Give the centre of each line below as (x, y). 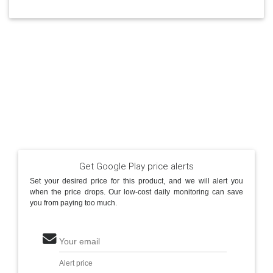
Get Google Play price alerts (136, 166)
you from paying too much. (73, 203)
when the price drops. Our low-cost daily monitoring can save (136, 192)
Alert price (76, 264)
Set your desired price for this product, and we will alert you (136, 181)
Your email (79, 242)
